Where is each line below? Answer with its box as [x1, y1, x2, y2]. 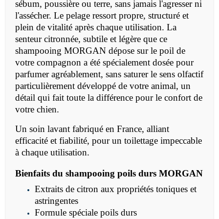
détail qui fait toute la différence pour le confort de [15, 92, 202, 103]
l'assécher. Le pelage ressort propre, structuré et [15, 10, 189, 21]
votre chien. [15, 104, 59, 115]
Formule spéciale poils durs [35, 207, 137, 218]
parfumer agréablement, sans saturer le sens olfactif [15, 69, 203, 80]
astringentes [35, 196, 78, 206]
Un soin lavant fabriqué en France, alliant [15, 124, 169, 134]
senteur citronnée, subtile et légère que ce [15, 34, 167, 44]
